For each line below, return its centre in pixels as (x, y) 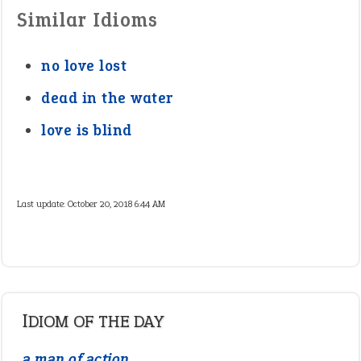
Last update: (42, 204)
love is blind (87, 130)
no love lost (84, 66)
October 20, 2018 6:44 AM (116, 204)
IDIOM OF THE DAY (96, 321)
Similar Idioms (87, 20)
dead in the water (107, 98)
